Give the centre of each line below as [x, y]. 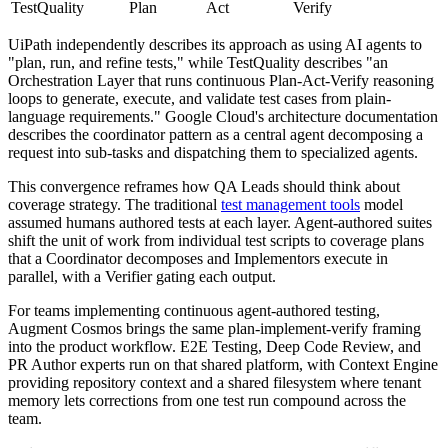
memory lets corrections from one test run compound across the [207, 400]
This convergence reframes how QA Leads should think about [204, 186]
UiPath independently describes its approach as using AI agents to [215, 44]
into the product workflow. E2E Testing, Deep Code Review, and [214, 346]
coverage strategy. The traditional [114, 204]
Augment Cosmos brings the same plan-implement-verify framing [214, 328]
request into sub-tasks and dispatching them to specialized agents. [213, 152]
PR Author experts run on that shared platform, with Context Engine [223, 364]
